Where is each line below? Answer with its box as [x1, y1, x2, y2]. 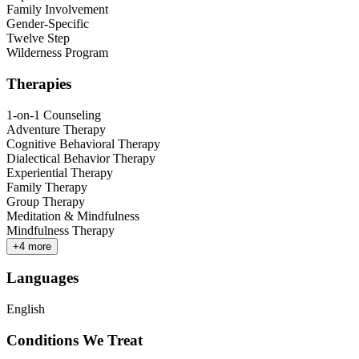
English [6, 301, 45, 316]
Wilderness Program [6, 46, 108, 60]
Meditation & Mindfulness [6, 208, 139, 223]
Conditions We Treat [6, 331, 143, 349]
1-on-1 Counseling [6, 107, 101, 122]
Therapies [6, 75, 71, 92]
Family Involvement [6, 2, 108, 17]
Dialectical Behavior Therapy [6, 151, 155, 165]
